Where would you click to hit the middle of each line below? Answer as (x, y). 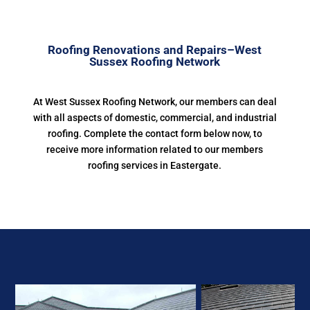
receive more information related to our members (155, 149)
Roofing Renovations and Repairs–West (155, 50)
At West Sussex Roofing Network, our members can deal (155, 102)
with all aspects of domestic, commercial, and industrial (155, 118)
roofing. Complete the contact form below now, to (155, 134)
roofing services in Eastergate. (155, 165)
